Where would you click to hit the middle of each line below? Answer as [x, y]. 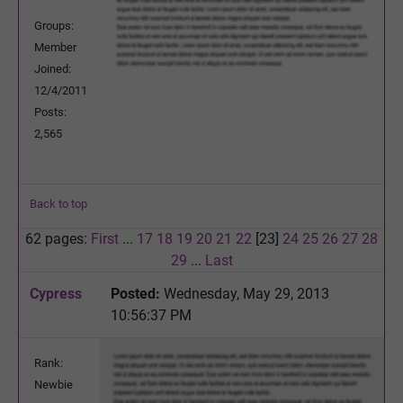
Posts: [50, 112]
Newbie [54, 384]
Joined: [53, 68]
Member [55, 47]
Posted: [135, 293]
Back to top [58, 203]
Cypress [56, 293]
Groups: [54, 25]
